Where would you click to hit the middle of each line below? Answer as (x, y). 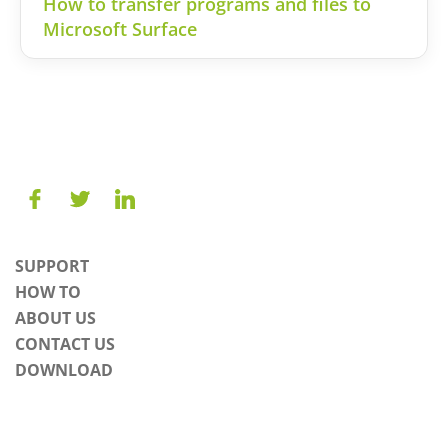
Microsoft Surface (120, 29)
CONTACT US (65, 344)
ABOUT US (55, 318)
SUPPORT (52, 266)
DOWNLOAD (64, 370)
